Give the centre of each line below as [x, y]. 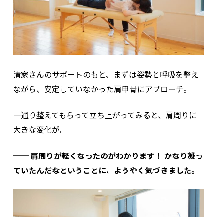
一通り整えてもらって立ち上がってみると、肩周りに [105, 115]
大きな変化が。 [40, 130]
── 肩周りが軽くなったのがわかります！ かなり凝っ [108, 156]
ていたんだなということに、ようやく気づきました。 [106, 170]
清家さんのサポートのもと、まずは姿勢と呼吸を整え [106, 74]
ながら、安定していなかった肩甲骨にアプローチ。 [102, 89]
